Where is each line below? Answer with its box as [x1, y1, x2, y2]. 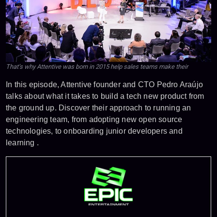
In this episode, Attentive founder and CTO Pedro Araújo [6, 80, 203, 89]
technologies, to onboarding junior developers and [6, 127, 183, 136]
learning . [6, 139, 39, 147]
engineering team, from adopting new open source [6, 115, 183, 124]
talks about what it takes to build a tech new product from [6, 92, 204, 101]
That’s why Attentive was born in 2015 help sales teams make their [6, 63, 188, 71]
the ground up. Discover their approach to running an [6, 104, 191, 112]
